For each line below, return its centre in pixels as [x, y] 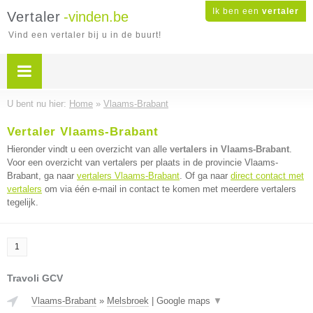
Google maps [185, 301]
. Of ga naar [205, 176]
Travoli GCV [35, 278]
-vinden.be [96, 17]
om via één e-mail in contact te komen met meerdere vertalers [169, 189]
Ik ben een [237, 11]
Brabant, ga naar [42, 176]
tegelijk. [23, 202]
